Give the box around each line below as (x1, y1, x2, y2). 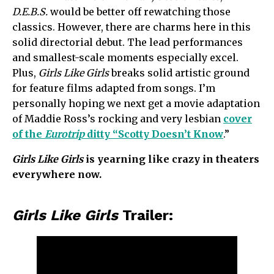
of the (12, 127, 45, 140)
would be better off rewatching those (48, 5, 231, 18)
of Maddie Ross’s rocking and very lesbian (12, 112, 223, 125)
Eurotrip (45, 127, 84, 140)
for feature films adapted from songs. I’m (12, 81, 215, 94)
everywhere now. (12, 168, 102, 180)
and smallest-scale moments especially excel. (12, 51, 239, 64)
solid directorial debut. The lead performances (12, 35, 243, 48)
